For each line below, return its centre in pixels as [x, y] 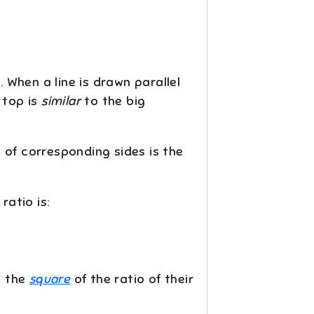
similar [61, 101]
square [50, 279]
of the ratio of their [132, 279]
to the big [113, 101]
